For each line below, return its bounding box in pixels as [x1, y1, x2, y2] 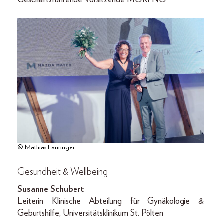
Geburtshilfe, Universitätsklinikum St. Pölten [17, 208, 163, 218]
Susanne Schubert [17, 184, 84, 194]
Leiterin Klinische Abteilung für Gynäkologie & [17, 196, 204, 206]
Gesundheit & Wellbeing [17, 166, 108, 177]
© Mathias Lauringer [17, 144, 74, 151]
